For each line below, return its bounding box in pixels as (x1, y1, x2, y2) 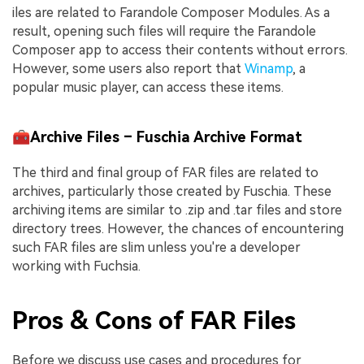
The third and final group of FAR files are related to (12, 164, 318, 180)
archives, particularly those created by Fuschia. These (12, 183, 331, 199)
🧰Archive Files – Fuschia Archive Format (12, 128, 302, 146)
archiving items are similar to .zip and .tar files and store (12, 201, 342, 218)
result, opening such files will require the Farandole (12, 23, 316, 39)
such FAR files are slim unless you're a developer (12, 239, 301, 255)
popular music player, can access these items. (12, 79, 284, 95)
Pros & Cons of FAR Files (12, 305, 296, 335)
